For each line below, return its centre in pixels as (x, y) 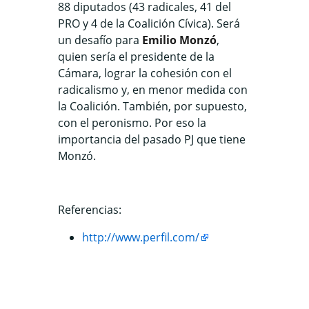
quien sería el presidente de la (136, 56)
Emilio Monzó (179, 40)
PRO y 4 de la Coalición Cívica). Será (149, 23)
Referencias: (90, 209)
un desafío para (100, 40)
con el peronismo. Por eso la (132, 122)
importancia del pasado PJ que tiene (152, 139)
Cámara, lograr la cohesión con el (145, 73)
